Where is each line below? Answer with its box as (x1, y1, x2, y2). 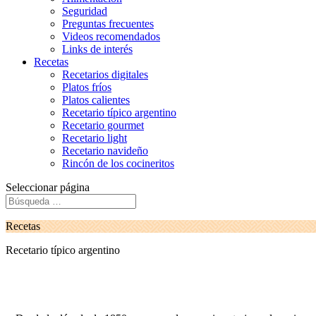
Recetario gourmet (62, 119, 144, 131)
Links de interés (62, 43, 133, 55)
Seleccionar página (6, 181, 90, 193)
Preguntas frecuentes (62, 18, 154, 30)
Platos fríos (62, 81, 111, 93)
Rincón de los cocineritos (62, 157, 174, 169)
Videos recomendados (62, 30, 160, 42)
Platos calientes (62, 94, 130, 106)
